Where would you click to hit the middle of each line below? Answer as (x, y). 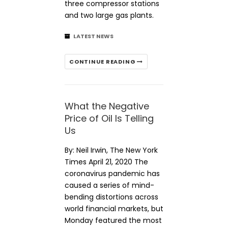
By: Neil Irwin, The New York (111, 150)
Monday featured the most (113, 220)
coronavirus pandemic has (112, 174)
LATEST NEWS (93, 36)
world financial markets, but (114, 209)
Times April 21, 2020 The (106, 162)
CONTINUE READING (103, 62)
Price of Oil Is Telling (109, 118)
